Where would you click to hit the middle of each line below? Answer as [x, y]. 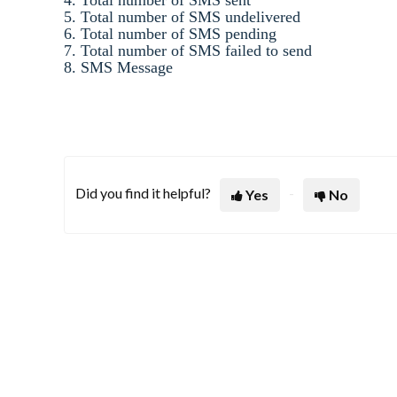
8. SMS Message [121, 67]
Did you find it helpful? [143, 192]
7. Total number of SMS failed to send [190, 50]
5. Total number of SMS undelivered [184, 16]
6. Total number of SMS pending [172, 33]
